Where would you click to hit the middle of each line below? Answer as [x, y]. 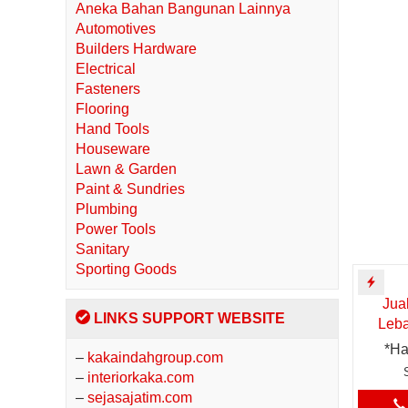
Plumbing [107, 209]
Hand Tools [112, 129]
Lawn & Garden [126, 169]
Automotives [116, 29]
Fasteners [108, 89]
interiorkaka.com [141, 377]
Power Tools [116, 229]
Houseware [113, 149]
